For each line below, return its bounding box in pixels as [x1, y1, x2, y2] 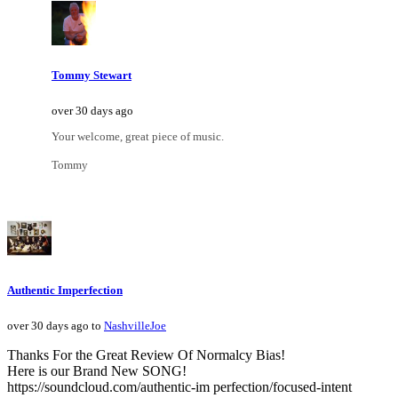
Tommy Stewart [52, 68, 131, 82]
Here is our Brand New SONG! [7, 363, 187, 379]
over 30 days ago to [7, 319, 104, 333]
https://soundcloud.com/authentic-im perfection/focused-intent [7, 379, 352, 395]
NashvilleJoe [104, 319, 166, 333]
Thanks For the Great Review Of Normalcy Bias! [7, 347, 285, 363]
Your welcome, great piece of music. [52, 130, 224, 144]
